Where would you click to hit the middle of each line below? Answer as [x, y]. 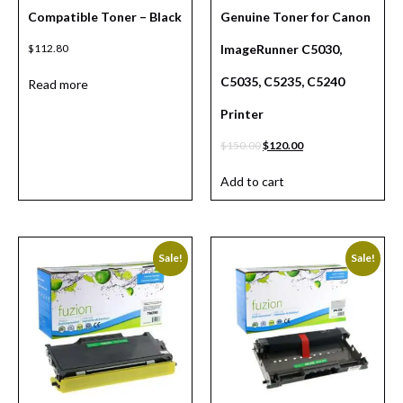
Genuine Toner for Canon [296, 17]
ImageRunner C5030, [281, 49]
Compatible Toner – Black [105, 17]
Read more [58, 85]
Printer [242, 114]
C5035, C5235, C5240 [282, 82]
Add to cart [252, 182]
